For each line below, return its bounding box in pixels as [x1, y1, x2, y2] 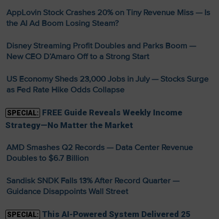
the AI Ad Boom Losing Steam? [6, 18, 119, 29]
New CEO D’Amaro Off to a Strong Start [6, 51, 149, 62]
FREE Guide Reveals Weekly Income [42, 108, 182, 118]
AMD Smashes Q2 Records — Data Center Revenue [6, 142, 193, 153]
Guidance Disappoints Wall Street [6, 186, 128, 197]
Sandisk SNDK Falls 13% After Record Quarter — [6, 175, 179, 186]
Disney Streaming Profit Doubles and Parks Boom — [6, 41, 196, 51]
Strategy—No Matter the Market [5, 120, 133, 131]
